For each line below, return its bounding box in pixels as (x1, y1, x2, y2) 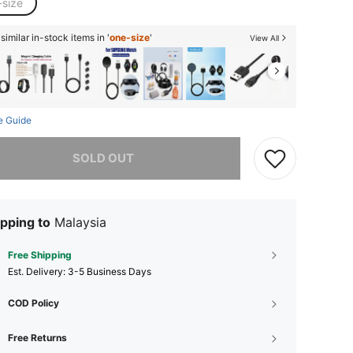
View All (250, 33, 279, 43)
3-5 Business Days (68, 265, 151, 277)
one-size (110, 32, 150, 43)
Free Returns (8, 331, 67, 344)
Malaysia (54, 214, 106, 230)
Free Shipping (8, 248, 72, 261)
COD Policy (8, 296, 59, 309)
